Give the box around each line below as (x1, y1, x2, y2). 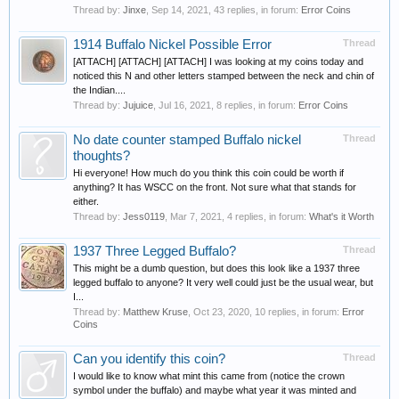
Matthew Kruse (123, 306, 188, 317)
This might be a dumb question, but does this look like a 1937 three (73, 263, 360, 273)
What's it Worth (309, 211, 374, 222)
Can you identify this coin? (73, 352, 225, 366)
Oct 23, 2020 (193, 306, 249, 317)
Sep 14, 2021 (151, 4, 208, 15)
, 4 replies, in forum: (222, 211, 309, 222)
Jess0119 (123, 211, 165, 222)
